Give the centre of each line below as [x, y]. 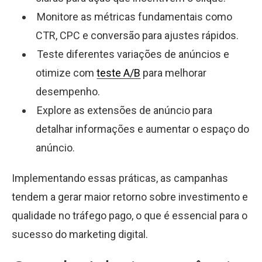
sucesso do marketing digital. [80, 234]
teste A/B [119, 73]
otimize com [66, 73]
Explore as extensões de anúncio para [125, 110]
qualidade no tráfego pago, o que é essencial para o [130, 215]
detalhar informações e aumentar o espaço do [143, 129]
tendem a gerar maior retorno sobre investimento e [130, 196]
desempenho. [68, 91]
